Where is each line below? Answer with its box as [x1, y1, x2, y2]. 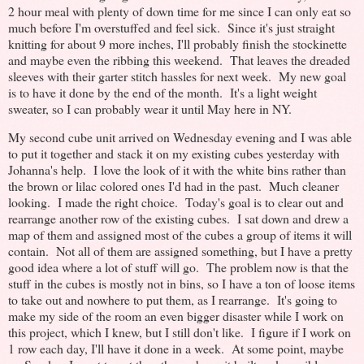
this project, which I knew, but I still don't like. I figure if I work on [8, 323, 351, 341]
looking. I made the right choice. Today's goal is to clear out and [8, 193, 344, 211]
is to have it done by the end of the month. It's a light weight [8, 83, 317, 101]
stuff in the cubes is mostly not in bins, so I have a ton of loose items [8, 275, 355, 292]
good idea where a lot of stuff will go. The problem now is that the [8, 258, 349, 276]
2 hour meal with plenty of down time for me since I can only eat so [8, 2, 351, 19]
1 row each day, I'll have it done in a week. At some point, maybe [8, 340, 344, 357]
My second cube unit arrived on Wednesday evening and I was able [8, 128, 352, 146]
